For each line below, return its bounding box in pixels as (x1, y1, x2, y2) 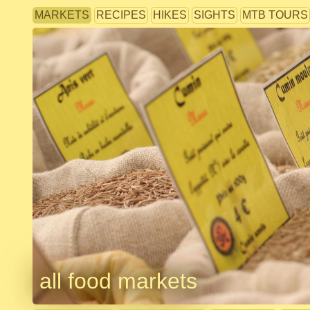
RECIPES (96, 9, 146, 21)
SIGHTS (194, 9, 235, 21)
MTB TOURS (242, 9, 308, 21)
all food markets (39, 268, 197, 293)
